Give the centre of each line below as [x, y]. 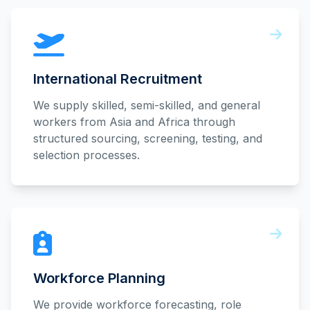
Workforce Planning [99, 278]
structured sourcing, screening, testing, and [148, 138]
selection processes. [86, 155]
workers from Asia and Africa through [134, 122]
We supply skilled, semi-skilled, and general [147, 105]
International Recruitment [118, 79]
